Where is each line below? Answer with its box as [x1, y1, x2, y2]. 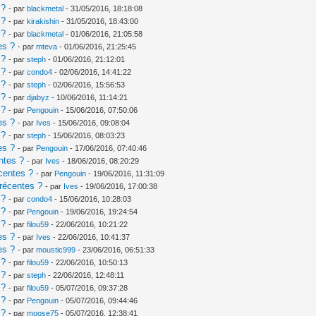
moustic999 [36, 245, 76, 254]
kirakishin [27, 16, 60, 25]
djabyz [27, 92, 50, 102]
